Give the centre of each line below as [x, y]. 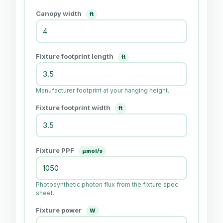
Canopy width [59, 13]
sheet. [45, 193]
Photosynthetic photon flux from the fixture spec [107, 184]
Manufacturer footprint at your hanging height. [103, 90]
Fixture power [59, 210]
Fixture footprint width [74, 107]
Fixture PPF [56, 150]
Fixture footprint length [75, 56]
